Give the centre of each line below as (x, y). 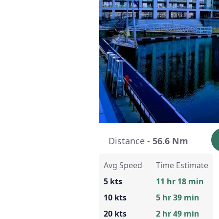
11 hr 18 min (180, 181)
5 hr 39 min (178, 197)
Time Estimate (182, 165)
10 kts (115, 197)
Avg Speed (123, 165)
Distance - (131, 141)
